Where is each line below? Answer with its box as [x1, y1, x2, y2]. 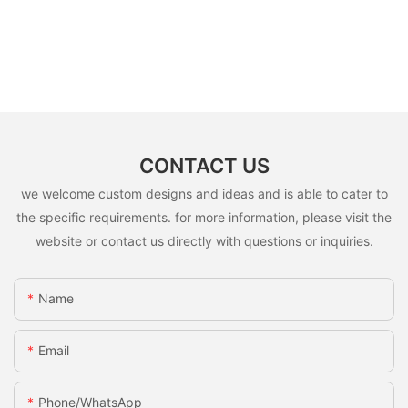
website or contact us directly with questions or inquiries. [35, 233, 373, 250]
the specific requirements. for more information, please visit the [16, 209, 392, 226]
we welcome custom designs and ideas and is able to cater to [20, 186, 388, 202]
